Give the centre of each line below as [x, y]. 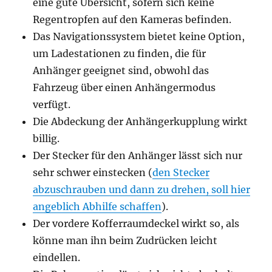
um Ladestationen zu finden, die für [120, 53]
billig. [46, 138]
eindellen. [57, 257]
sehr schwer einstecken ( [93, 172]
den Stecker [181, 172]
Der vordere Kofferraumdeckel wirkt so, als [136, 223]
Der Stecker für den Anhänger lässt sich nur [138, 155]
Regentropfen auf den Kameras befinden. [132, 19]
